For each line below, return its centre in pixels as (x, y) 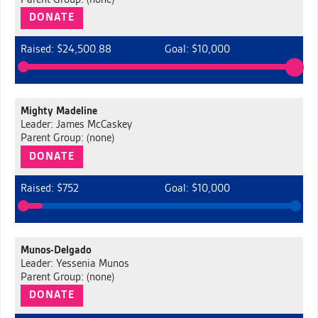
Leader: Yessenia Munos (75, 264)
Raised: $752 (49, 188)
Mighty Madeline (59, 112)
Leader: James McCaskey (76, 125)
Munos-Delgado (56, 250)
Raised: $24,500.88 (66, 50)
